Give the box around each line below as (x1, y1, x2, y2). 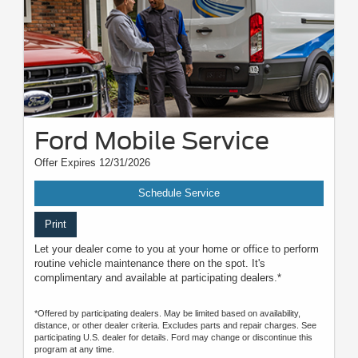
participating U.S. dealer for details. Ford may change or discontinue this (34, 332, 312, 343)
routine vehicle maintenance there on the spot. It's (34, 257, 265, 270)
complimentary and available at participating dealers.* (34, 272, 281, 284)
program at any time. (34, 344, 114, 355)
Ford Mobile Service (34, 126, 269, 156)
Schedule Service (138, 187, 220, 200)
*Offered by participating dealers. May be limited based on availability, (34, 308, 300, 319)
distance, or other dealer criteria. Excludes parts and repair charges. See (34, 320, 316, 331)
